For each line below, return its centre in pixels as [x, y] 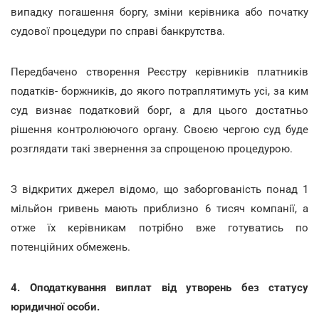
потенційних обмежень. [70, 247]
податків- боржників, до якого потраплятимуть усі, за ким [159, 91]
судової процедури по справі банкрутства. [118, 31]
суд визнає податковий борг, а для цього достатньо [159, 110]
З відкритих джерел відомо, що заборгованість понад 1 [159, 189]
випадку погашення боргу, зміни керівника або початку [159, 12]
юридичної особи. [55, 307]
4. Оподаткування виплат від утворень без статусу [159, 288]
